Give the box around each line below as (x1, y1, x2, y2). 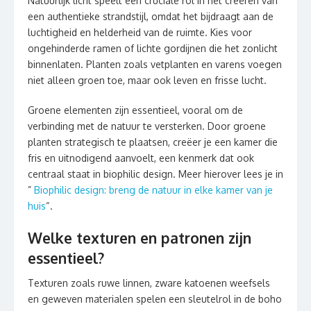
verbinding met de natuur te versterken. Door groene (28, 120, 266, 133)
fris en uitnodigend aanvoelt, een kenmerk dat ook (28, 152, 254, 165)
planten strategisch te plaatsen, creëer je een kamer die (28, 136, 278, 149)
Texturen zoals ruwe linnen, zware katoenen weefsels (28, 277, 270, 289)
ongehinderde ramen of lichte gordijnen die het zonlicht (28, 42, 278, 55)
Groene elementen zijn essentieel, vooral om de (28, 104, 243, 117)
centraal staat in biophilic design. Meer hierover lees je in (28, 168, 283, 180)
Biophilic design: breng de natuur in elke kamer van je (34, 184, 273, 196)
